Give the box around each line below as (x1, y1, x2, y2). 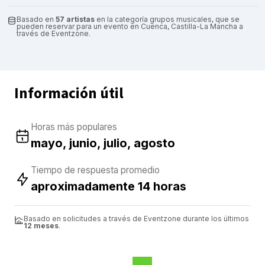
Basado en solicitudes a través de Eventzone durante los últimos (24, 214, 249, 223)
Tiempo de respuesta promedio (31, 164, 160, 176)
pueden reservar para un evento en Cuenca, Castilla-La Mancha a (17, 21, 243, 31)
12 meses (24, 221, 59, 230)
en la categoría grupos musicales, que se (95, 14, 240, 24)
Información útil (14, 82, 124, 104)
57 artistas (56, 14, 95, 24)
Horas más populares (31, 121, 117, 132)
